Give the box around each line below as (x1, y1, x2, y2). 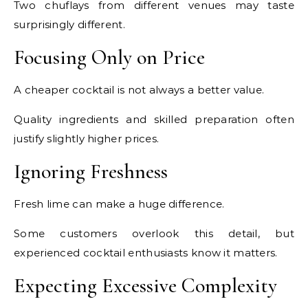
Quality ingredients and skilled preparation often (14, 113, 294, 126)
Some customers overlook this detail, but (14, 227, 294, 241)
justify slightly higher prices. (14, 132, 159, 146)
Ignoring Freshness (14, 159, 168, 185)
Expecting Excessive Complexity (14, 273, 277, 299)
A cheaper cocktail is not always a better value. (14, 83, 265, 97)
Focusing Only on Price (14, 45, 205, 71)
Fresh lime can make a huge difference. (14, 197, 225, 211)
